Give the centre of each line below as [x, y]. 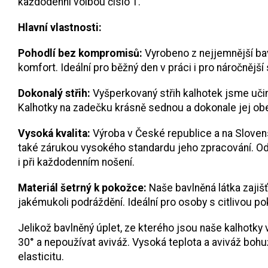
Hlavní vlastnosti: [60, 27]
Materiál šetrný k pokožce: [82, 188]
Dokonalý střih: [54, 93]
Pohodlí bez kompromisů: [80, 53]
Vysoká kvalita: [54, 133]
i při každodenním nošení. [76, 162]
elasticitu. [41, 256]
